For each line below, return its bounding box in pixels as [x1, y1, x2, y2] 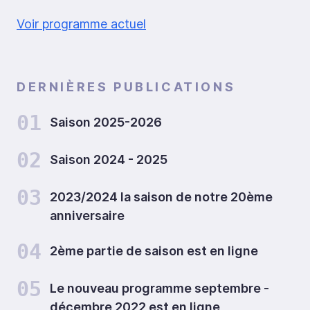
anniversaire [50, 208, 125, 223]
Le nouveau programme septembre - [50, 281, 269, 295]
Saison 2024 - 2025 [50, 152, 167, 167]
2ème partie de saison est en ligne [50, 244, 258, 258]
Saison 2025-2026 [50, 115, 162, 129]
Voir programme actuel [17, 17, 146, 31]
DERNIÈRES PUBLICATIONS [17, 80, 236, 94]
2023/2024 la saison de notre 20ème [50, 190, 273, 204]
